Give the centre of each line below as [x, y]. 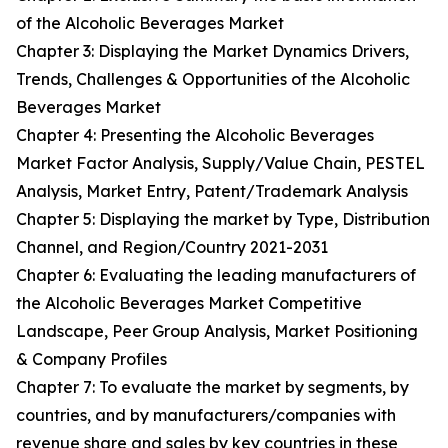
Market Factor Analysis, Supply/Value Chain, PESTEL [220, 163]
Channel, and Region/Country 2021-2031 [172, 247]
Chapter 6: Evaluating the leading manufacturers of [216, 275]
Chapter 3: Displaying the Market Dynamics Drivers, [212, 51]
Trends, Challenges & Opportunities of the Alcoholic [213, 79]
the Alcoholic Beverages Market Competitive [189, 303]
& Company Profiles [91, 359]
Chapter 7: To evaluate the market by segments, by [212, 387]
